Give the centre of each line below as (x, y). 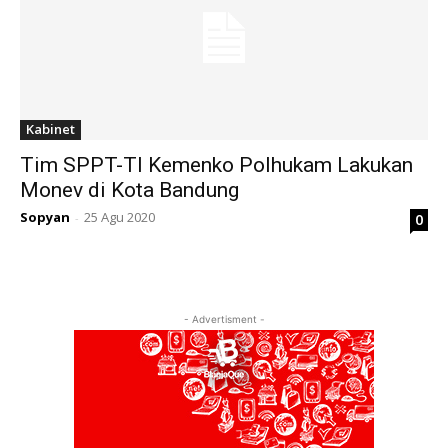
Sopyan (45, 217)
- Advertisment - (224, 319)
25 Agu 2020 (119, 217)
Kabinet (50, 129)
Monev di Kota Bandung (129, 190)
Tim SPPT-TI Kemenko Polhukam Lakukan (216, 165)
